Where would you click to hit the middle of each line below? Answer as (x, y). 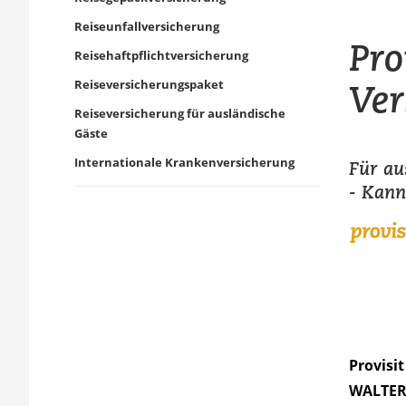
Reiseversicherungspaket (149, 84)
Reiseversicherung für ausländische (180, 113)
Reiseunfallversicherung (147, 26)
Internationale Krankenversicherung (184, 162)
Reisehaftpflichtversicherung (161, 55)
